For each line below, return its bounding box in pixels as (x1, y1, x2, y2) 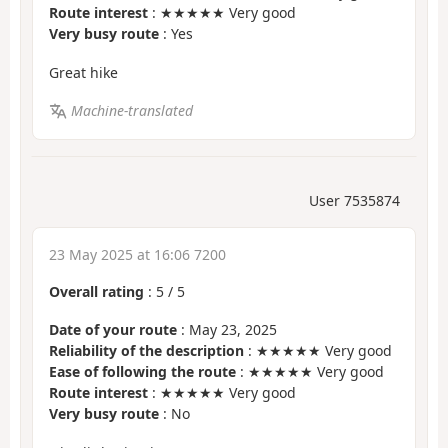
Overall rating (49, 281, 144, 301)
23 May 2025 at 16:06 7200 (49, 244, 226, 264)
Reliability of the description (49, 341, 244, 361)
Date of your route (49, 320, 177, 340)
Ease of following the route (49, 362, 236, 382)
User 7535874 (309, 190, 400, 210)
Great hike (49, 62, 118, 82)
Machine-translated (70, 101, 193, 121)
